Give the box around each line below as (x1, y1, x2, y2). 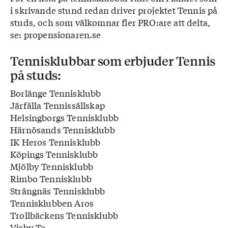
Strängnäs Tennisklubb (10, 184, 105, 197)
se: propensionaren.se (10, 28, 101, 41)
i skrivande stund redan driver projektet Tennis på (10, 4, 218, 16)
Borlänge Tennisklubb (10, 87, 101, 99)
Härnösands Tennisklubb (10, 123, 115, 136)
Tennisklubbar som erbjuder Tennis (10, 52, 216, 69)
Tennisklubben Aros (10, 196, 94, 209)
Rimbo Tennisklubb (10, 172, 92, 185)
